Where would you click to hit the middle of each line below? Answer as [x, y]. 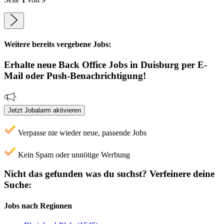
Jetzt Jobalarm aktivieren [44, 110]
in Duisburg [154, 64]
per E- [193, 64]
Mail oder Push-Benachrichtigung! [75, 75]
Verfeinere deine [181, 174]
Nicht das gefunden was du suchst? [75, 174]
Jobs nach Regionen [38, 205]
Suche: [18, 185]
